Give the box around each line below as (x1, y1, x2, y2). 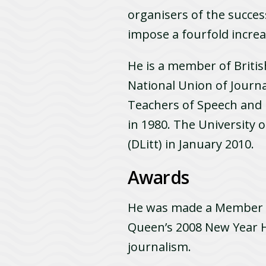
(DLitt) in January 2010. (128, 135, 255, 152)
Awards (128, 164, 189, 189)
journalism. (128, 238, 192, 255)
